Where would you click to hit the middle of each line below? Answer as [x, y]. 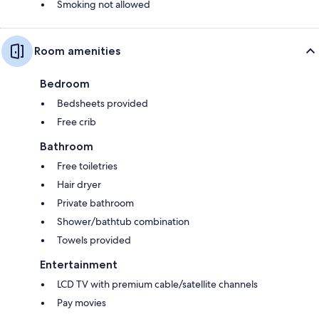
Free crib [77, 121]
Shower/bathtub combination [123, 221]
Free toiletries [87, 166]
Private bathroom [95, 203]
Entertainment [79, 264]
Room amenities [77, 51]
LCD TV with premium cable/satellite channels [157, 284]
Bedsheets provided [103, 103]
